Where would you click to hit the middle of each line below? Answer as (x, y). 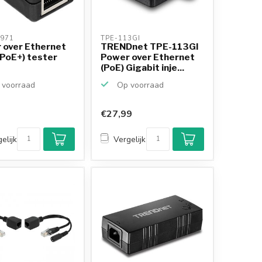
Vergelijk (130, 139)
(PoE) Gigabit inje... (143, 67)
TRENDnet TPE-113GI (150, 46)
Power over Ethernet (148, 57)
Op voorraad (139, 85)
